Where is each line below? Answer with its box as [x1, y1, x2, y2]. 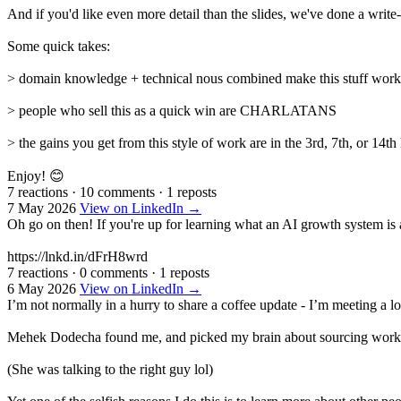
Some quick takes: [7, 38, 110, 54]
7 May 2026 [7, 200, 76, 216]
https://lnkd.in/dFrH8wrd [7, 248, 148, 264]
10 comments [80, 183, 155, 200]
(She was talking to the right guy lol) [7, 361, 213, 377]
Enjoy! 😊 [7, 167, 64, 183]
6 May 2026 [7, 280, 76, 296]
